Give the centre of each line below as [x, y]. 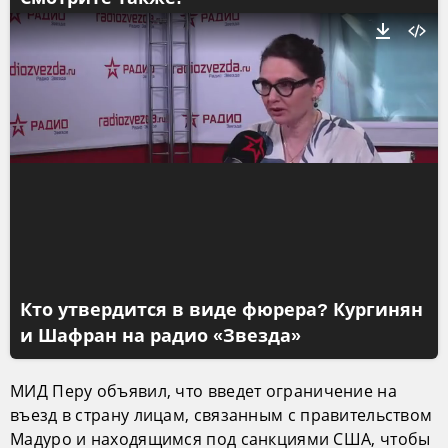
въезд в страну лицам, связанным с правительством [221, 414]
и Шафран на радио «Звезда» [160, 335]
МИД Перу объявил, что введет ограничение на [203, 390]
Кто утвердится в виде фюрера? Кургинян [221, 309]
